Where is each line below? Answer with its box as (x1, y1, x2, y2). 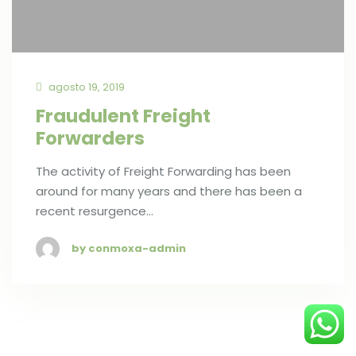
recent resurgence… (36, 202, 153, 219)
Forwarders (36, 125, 145, 151)
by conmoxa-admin (72, 240, 186, 256)
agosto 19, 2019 (46, 79, 125, 95)
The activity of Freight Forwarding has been (36, 162, 291, 180)
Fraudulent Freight (36, 103, 211, 129)
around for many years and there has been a (36, 182, 302, 199)
